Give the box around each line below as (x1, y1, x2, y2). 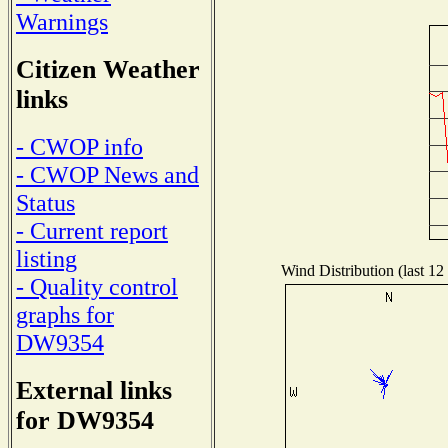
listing (16, 245, 77, 273)
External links (16, 376, 172, 406)
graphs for (16, 301, 114, 329)
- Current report (16, 217, 168, 245)
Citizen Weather (16, 54, 200, 84)
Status (16, 189, 75, 217)
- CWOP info (16, 133, 143, 161)
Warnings (16, 7, 108, 35)
